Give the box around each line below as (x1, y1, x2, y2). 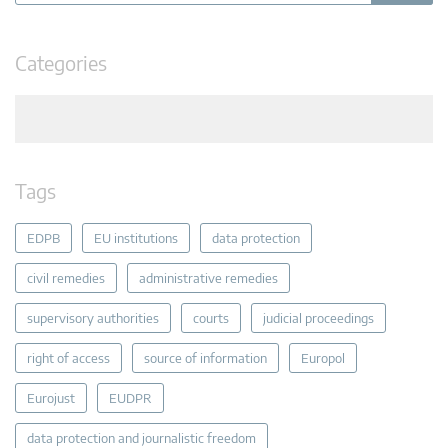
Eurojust (27, 389, 75, 406)
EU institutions (94, 229, 178, 246)
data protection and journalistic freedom (27, 429, 256, 446)
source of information (144, 349, 267, 366)
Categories (15, 49, 107, 75)
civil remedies (27, 269, 105, 286)
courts (193, 309, 229, 326)
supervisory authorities (27, 309, 159, 326)
